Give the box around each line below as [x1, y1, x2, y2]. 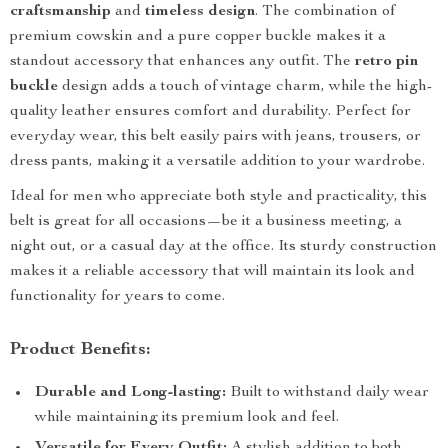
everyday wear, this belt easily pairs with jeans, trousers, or [10, 129, 421, 145]
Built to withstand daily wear [226, 385, 429, 401]
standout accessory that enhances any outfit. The [10, 54, 355, 70]
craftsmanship [10, 4, 111, 20]
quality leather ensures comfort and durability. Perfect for [10, 104, 411, 120]
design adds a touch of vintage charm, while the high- [58, 79, 432, 95]
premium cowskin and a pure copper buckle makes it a [10, 29, 386, 45]
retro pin [355, 54, 418, 70]
